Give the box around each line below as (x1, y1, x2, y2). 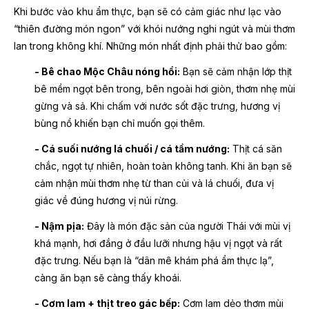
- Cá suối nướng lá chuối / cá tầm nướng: (34, 143, 230, 155)
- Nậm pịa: (34, 220, 84, 232)
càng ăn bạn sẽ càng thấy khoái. (34, 272, 181, 284)
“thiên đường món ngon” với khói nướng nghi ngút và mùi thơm (14, 23, 295, 35)
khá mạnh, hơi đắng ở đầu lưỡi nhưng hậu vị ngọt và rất (34, 237, 282, 250)
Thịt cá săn (230, 143, 282, 155)
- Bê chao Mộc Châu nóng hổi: (34, 66, 180, 78)
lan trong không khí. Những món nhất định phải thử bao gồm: (14, 40, 287, 52)
